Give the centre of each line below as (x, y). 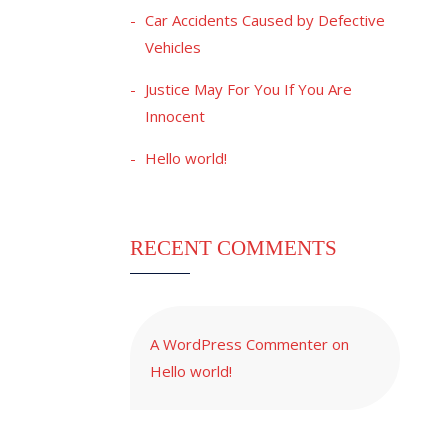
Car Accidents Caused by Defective (265, 19)
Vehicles (173, 46)
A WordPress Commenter (239, 343)
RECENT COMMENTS (233, 247)
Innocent (175, 115)
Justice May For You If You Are (248, 88)
